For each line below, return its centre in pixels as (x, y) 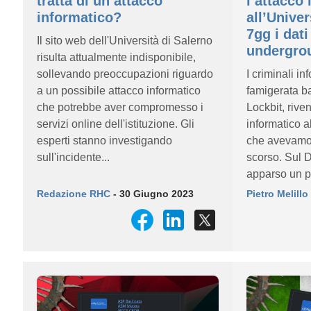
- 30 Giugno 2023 (152, 194)
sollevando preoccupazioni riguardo (125, 74)
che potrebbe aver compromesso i (120, 107)
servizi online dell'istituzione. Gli (116, 124)
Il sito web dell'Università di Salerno (125, 41)
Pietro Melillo (277, 194)
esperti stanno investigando (104, 141)
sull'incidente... (73, 157)
